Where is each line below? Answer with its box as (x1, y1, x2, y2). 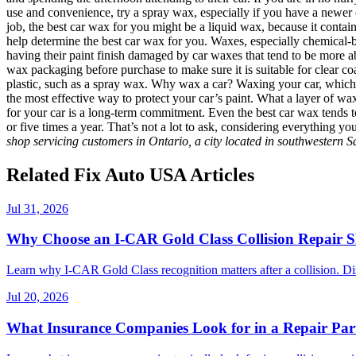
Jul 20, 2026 (6, 290, 68, 304)
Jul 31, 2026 (6, 201, 68, 215)
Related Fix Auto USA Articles (6, 164, 254, 185)
